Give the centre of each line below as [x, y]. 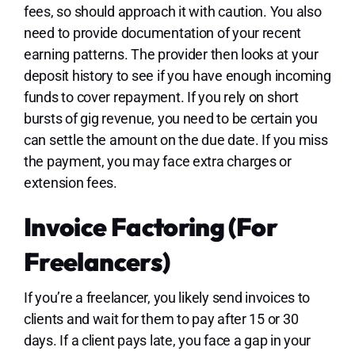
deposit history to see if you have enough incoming [177, 76]
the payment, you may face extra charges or [157, 162]
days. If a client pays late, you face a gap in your [167, 341]
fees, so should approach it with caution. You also [172, 12]
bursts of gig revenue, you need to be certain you [170, 119]
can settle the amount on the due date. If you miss [176, 140]
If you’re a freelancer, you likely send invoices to [167, 298]
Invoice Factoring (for [150, 227]
